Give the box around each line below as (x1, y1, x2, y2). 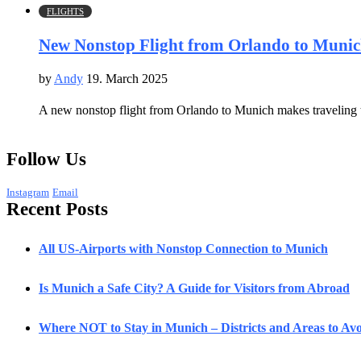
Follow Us (6, 148, 86, 169)
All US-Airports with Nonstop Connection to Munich (39, 241, 328, 255)
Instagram (6, 186, 49, 199)
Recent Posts (6, 199, 108, 220)
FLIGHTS (47, 6, 84, 16)
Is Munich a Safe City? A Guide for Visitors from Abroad (39, 280, 350, 295)
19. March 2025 (86, 71, 168, 85)
